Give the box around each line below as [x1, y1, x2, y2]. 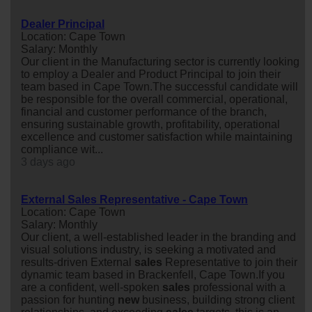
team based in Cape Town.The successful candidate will [21, 80, 298, 93]
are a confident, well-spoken [21, 281, 162, 293]
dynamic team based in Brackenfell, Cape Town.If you [21, 268, 285, 281]
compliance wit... [21, 143, 103, 155]
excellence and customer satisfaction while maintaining [21, 130, 292, 143]
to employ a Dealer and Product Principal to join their [21, 68, 281, 80]
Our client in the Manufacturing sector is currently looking [21, 55, 299, 68]
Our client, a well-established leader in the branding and [21, 231, 296, 243]
